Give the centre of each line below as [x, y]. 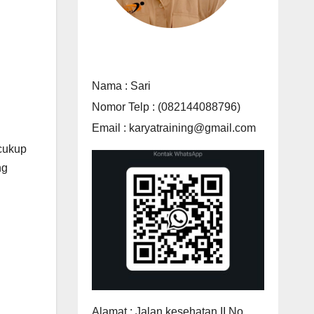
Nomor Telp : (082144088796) [166, 107]
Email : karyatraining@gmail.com [173, 128]
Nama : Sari [121, 86]
